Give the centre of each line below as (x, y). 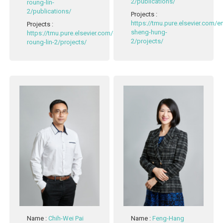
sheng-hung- (149, 32)
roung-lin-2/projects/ (57, 42)
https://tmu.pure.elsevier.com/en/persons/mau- (95, 33)
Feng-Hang (168, 218)
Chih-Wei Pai (66, 218)
